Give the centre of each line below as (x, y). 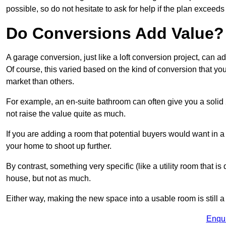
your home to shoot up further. (59, 146)
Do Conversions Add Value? (115, 33)
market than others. (40, 81)
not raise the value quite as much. (67, 114)
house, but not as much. (49, 178)
